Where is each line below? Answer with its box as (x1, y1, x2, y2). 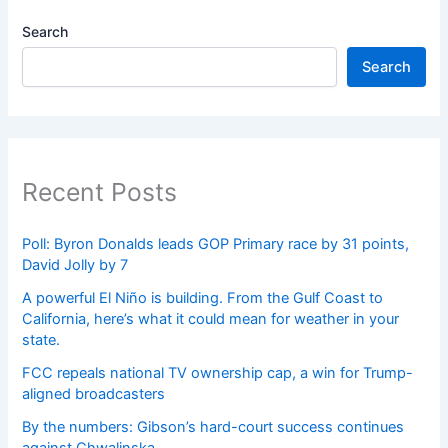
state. (22, 330, 61, 349)
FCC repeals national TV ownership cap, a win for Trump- (22, 363, 414, 382)
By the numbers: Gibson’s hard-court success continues (22, 417, 405, 436)
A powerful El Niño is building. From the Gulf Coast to (22, 288, 384, 307)
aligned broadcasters (22, 384, 166, 403)
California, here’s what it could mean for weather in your (22, 309, 400, 328)
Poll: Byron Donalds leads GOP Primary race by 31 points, (22, 234, 410, 253)
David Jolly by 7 (22, 255, 129, 274)
